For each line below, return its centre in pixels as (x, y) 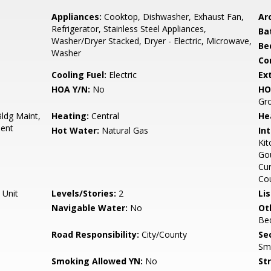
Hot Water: (76, 130)
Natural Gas (124, 130)
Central (104, 116)
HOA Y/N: (71, 89)
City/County (163, 234)
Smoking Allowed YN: (97, 261)
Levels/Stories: (84, 193)
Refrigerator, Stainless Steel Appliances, (129, 29)
